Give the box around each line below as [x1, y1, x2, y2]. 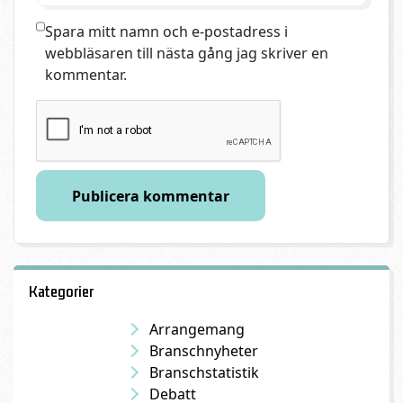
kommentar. [44, 64, 127, 85]
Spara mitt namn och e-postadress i [44, 21, 288, 41]
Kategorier [28, 282, 94, 300]
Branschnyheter [148, 340, 258, 361]
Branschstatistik [148, 362, 259, 382]
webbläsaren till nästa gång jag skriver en [44, 42, 328, 63]
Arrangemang [148, 318, 245, 339]
